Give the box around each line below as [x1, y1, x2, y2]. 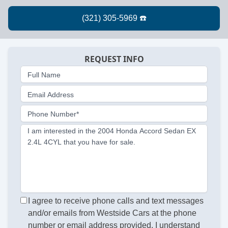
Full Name [27, 71, 61, 79]
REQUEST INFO [84, 53, 144, 65]
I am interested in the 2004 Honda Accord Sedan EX [27, 126, 196, 135]
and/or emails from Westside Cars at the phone [28, 209, 197, 218]
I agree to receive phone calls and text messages [28, 196, 204, 206]
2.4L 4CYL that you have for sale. [27, 137, 135, 146]
